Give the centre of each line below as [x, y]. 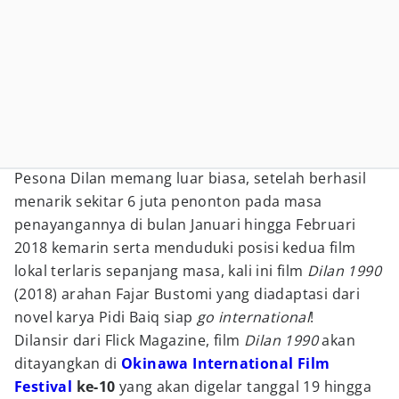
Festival [44, 387]
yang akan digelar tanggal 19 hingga [246, 387]
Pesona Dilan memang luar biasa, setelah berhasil [191, 178]
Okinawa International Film [226, 363]
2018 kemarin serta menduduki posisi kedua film [185, 248]
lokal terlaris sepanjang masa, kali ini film [161, 271]
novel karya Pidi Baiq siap [106, 317]
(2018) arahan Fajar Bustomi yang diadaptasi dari [187, 294]
